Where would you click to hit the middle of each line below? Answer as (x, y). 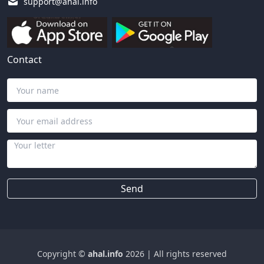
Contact (24, 60)
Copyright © (62, 254)
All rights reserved (190, 254)
